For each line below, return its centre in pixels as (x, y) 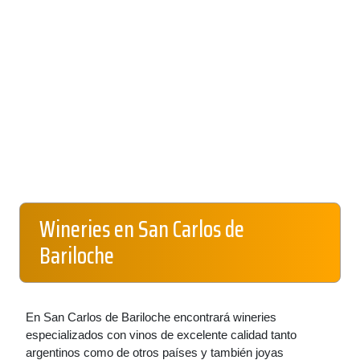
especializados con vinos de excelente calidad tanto (161, 335)
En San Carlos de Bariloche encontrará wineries (151, 317)
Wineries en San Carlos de (142, 229)
